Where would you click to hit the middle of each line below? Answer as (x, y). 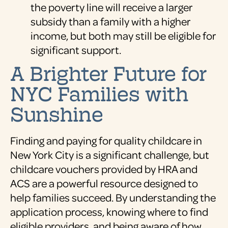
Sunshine (57, 113)
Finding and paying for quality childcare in (106, 140)
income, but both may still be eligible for (123, 36)
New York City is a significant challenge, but (110, 155)
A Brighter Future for (108, 72)
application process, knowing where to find (109, 212)
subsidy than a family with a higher (110, 21)
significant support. (76, 50)
